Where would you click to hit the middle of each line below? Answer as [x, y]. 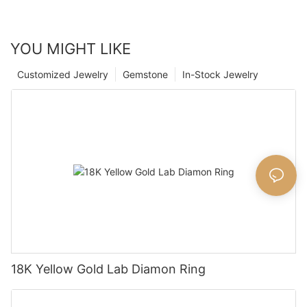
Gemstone [145, 75]
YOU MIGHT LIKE [71, 49]
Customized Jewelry [63, 75]
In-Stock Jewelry [220, 75]
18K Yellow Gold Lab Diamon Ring [108, 269]
